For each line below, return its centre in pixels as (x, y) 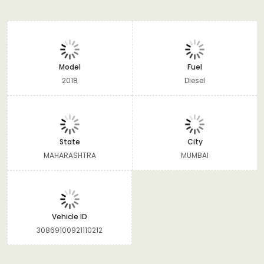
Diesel (195, 80)
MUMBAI (195, 155)
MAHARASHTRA (70, 155)
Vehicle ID (70, 216)
